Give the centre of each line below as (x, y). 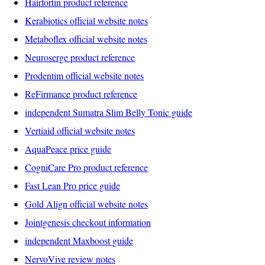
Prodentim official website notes (84, 75)
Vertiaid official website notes (80, 130)
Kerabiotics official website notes (86, 20)
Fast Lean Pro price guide (72, 185)
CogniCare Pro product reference (86, 167)
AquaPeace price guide (68, 148)
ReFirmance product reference (81, 93)
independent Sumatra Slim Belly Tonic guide (109, 112)
